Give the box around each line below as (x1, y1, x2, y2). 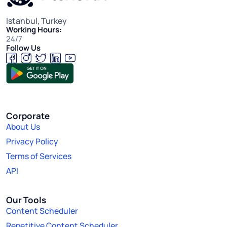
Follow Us (6, 42, 41, 53)
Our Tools (6, 194, 46, 206)
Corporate (6, 109, 50, 122)
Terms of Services (6, 150, 71, 162)
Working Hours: (6, 24, 62, 35)
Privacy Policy (6, 135, 58, 147)
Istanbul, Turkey (6, 15, 67, 26)
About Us (6, 121, 40, 132)
